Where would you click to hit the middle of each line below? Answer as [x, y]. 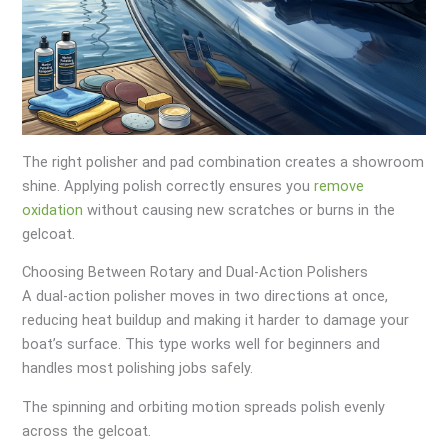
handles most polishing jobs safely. [138, 368]
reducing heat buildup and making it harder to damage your [216, 320]
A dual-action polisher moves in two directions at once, [205, 296]
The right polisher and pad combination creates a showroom [223, 161]
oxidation [53, 209]
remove [339, 185]
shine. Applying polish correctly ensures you [168, 185]
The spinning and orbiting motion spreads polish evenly [204, 407]
